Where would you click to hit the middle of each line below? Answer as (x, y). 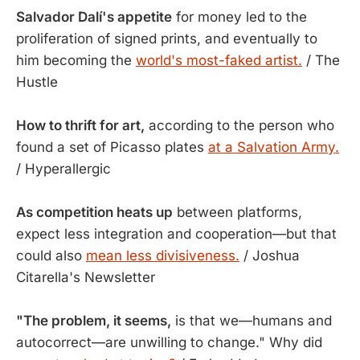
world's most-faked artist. (219, 60)
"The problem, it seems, (94, 321)
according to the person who (239, 125)
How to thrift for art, (80, 125)
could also (51, 256)
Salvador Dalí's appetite (94, 17)
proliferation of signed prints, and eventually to (167, 39)
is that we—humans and (252, 321)
